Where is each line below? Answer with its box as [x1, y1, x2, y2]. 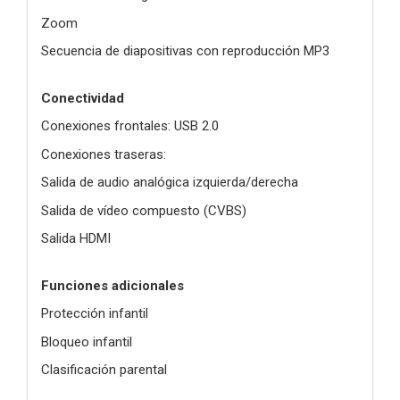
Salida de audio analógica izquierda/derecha [41, 174, 298, 191]
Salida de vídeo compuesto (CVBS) [41, 202, 246, 219]
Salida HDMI [41, 230, 111, 247]
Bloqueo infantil [41, 333, 132, 350]
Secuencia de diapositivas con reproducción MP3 [41, 43, 329, 60]
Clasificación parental [41, 362, 167, 379]
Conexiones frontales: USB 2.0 [41, 118, 219, 135]
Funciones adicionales [41, 277, 184, 294]
